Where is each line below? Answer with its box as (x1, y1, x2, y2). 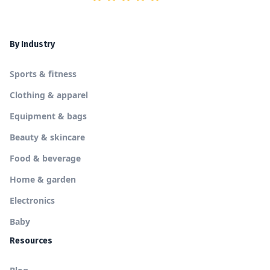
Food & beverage (10, 152, 81, 164)
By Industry (10, 39, 55, 49)
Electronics (10, 194, 55, 206)
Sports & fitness (10, 67, 77, 80)
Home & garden (10, 173, 76, 185)
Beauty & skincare (10, 131, 85, 143)
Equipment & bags (10, 110, 87, 122)
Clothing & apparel (10, 89, 88, 101)
